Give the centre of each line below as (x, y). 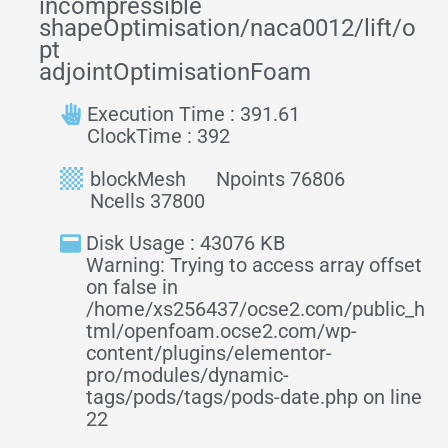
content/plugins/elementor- (209, 353)
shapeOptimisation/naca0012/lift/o (227, 28)
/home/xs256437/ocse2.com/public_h (255, 309)
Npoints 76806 (280, 178)
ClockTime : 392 (158, 136)
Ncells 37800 (147, 201)
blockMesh (138, 178)
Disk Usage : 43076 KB (185, 243)
